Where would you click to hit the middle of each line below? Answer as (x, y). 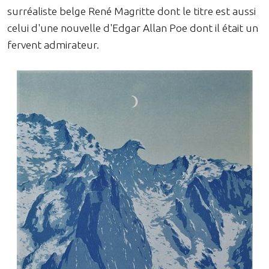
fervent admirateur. (53, 44)
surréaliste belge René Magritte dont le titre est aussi (131, 11)
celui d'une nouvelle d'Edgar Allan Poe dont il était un (133, 28)
